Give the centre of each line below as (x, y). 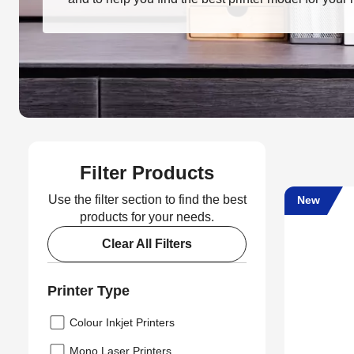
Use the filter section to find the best (147, 200)
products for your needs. (147, 217)
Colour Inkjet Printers (122, 323)
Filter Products (147, 173)
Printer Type (88, 291)
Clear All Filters (147, 244)
